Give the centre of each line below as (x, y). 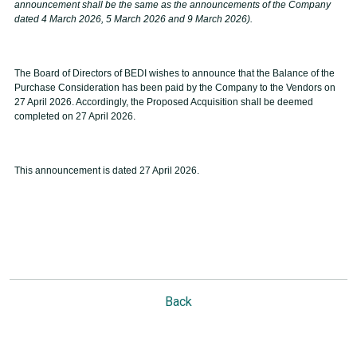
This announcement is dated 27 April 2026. (107, 171)
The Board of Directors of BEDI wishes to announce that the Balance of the (175, 73)
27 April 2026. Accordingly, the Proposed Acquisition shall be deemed (164, 102)
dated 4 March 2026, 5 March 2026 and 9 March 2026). (133, 19)
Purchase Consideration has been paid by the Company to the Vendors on (175, 88)
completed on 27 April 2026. (75, 116)
